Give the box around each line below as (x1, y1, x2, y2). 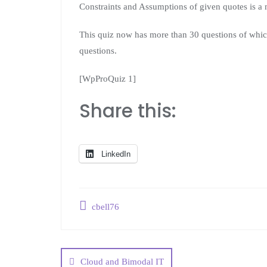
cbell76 (89, 202, 119, 212)
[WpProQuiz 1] (79, 73, 136, 83)
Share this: (79, 97, 176, 124)
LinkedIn (101, 150, 131, 159)
